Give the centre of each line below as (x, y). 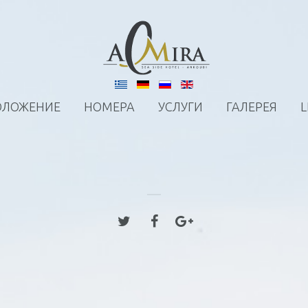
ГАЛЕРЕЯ (251, 107)
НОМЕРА (109, 107)
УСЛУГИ (180, 107)
